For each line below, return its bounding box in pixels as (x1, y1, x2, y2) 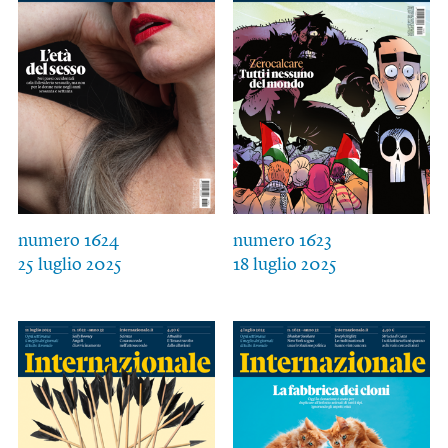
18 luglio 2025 (232, 255, 337, 274)
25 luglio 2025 (17, 255, 122, 274)
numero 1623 (232, 231, 332, 250)
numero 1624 (17, 231, 119, 250)
